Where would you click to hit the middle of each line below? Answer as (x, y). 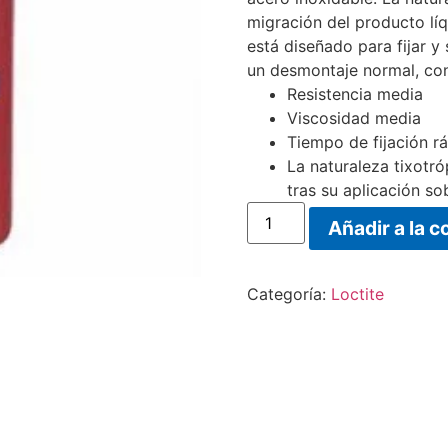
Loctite (357, 294)
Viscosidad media (353, 118)
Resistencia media (354, 94)
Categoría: (288, 294)
